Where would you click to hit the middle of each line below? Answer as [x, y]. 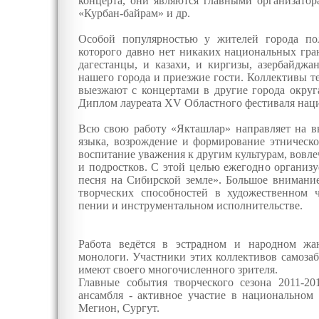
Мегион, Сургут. [119, 308]
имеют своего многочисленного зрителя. [178, 270]
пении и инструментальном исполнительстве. [190, 205]
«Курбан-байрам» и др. [134, 13]
